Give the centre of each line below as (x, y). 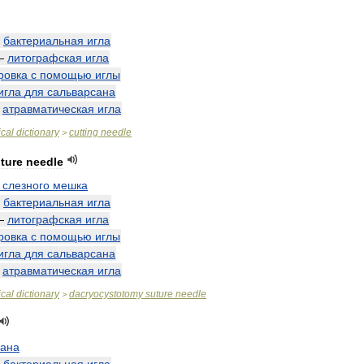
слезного (26, 185)
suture (159, 294)
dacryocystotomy (106, 294)
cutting (84, 132)
